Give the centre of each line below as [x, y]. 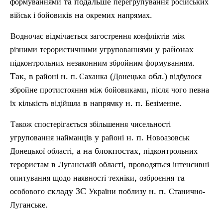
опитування [30, 178]
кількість [33, 103]
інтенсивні [191, 165]
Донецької [27, 151]
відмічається [67, 36]
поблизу [132, 191]
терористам [29, 165]
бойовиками [125, 90]
